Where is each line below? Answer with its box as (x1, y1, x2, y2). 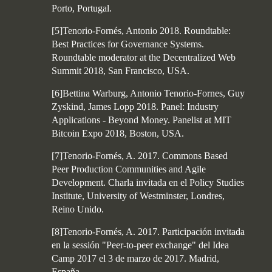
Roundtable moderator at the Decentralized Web (52, 52, 236, 63)
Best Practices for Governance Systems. (52, 39, 204, 49)
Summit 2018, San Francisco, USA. (52, 66, 189, 76)
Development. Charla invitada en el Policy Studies (52, 177, 244, 188)
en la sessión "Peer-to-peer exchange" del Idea (52, 240, 229, 250)
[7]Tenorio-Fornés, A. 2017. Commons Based (52, 151, 228, 161)
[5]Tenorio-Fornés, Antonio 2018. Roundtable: (52, 25, 231, 36)
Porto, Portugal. (52, 3, 112, 13)
